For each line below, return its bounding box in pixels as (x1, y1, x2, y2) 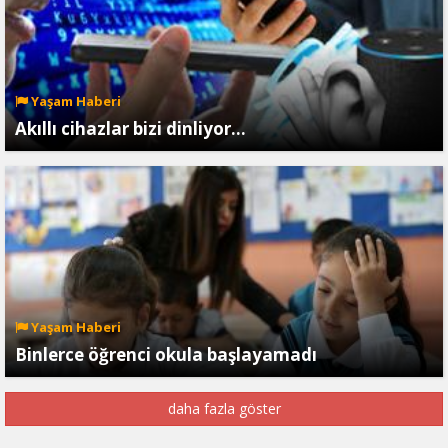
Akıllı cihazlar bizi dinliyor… (15, 117, 246, 140)
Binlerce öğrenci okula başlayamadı (15, 343, 317, 366)
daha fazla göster (167, 399, 281, 418)
